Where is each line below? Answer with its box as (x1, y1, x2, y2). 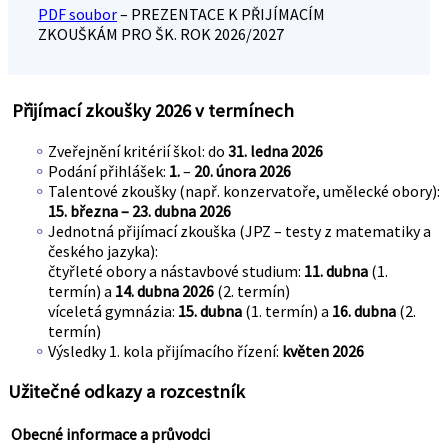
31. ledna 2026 (228, 141, 323, 161)
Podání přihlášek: (48, 161, 169, 181)
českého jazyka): (48, 241, 158, 261)
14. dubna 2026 (115, 281, 214, 301)
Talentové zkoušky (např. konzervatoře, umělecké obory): (48, 181, 440, 201)
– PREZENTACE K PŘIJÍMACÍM (117, 4, 325, 25)
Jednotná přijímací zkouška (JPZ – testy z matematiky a (48, 221, 431, 241)
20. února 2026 (194, 161, 291, 181)
